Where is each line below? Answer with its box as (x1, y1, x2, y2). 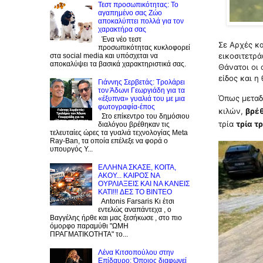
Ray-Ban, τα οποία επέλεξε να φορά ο (50, 137, 168, 146)
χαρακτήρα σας (97, 25, 146, 34)
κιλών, (218, 106, 245, 116)
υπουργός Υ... (50, 145, 93, 154)
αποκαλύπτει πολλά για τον (97, 17, 184, 26)
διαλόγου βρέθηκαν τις (97, 120, 170, 129)
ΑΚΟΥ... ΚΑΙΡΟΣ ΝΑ (97, 171, 160, 180)
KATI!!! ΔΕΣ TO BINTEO (97, 187, 172, 196)
